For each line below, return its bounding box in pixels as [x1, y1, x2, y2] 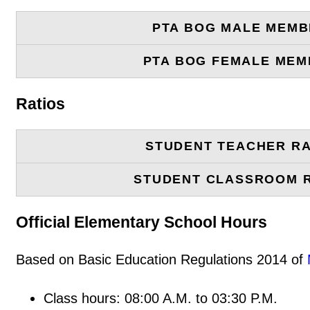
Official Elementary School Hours [16, 212, 267, 231]
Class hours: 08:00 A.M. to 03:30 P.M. [44, 290, 277, 306]
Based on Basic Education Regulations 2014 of [16, 251, 307, 267]
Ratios [16, 94, 65, 113]
